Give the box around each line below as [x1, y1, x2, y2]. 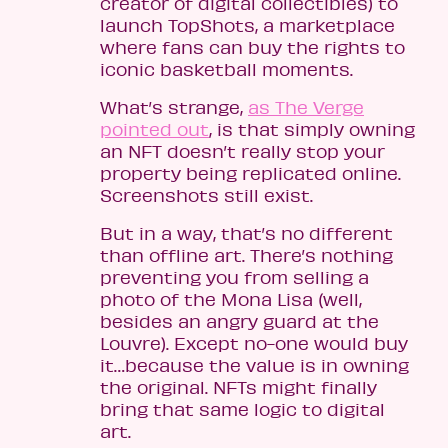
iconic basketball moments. [100, 58, 353, 81]
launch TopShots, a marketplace [100, 14, 395, 37]
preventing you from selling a [100, 266, 369, 289]
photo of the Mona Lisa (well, [100, 288, 362, 311]
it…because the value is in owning [100, 354, 409, 377]
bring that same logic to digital [100, 398, 385, 421]
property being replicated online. [100, 162, 401, 185]
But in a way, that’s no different [100, 222, 393, 245]
